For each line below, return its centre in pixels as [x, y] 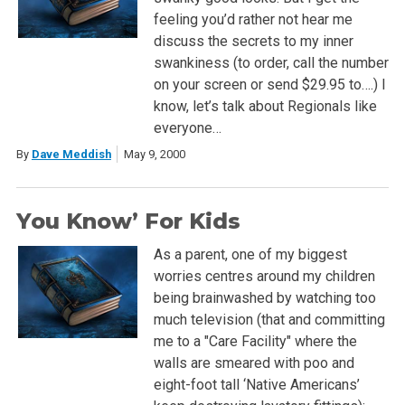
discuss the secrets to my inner [253, 41]
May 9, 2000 [154, 154]
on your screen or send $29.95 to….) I [269, 84]
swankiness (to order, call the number [271, 62]
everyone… [187, 127]
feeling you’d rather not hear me [253, 19]
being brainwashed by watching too [264, 297]
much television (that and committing [269, 319]
